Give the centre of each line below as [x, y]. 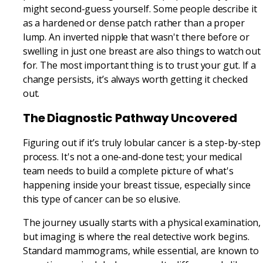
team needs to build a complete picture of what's [128, 171]
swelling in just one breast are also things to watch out [142, 51]
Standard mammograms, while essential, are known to [141, 250]
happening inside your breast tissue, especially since [136, 185]
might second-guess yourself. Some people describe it [140, 9]
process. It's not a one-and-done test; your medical [132, 156]
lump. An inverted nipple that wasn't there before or [136, 37]
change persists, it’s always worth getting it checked [135, 79]
